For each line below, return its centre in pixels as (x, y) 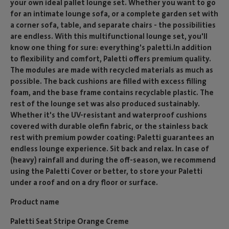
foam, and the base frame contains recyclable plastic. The (112, 92)
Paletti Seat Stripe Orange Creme (70, 221)
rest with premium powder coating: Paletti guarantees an (112, 137)
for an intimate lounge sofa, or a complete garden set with (114, 14)
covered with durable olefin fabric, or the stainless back (109, 126)
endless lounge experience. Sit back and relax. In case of (110, 148)
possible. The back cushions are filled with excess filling (108, 81)
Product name (35, 202)
